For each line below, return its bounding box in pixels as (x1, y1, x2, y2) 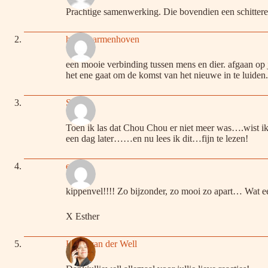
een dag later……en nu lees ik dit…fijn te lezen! (66, 133, 248, 144)
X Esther (66, 211, 99, 221)
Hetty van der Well (66, 239, 137, 249)
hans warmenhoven (66, 34, 139, 45)
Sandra (66, 98, 92, 108)
